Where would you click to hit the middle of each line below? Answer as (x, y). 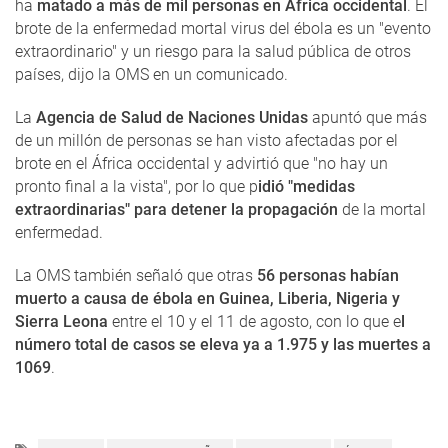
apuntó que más (367, 117)
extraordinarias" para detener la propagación (176, 209)
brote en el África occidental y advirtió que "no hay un (201, 163)
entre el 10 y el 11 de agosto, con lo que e (254, 321)
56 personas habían (328, 275)
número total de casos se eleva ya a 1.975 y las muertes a (223, 344)
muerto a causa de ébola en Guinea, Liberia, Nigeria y (207, 298)
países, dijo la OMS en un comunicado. (151, 74)
